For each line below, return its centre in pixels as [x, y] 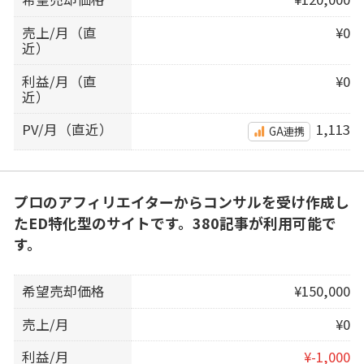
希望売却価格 [64, 291]
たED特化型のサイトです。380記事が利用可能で [175, 223]
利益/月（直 [60, 81]
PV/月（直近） [68, 130]
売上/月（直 [60, 32]
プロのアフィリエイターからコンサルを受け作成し [181, 202]
